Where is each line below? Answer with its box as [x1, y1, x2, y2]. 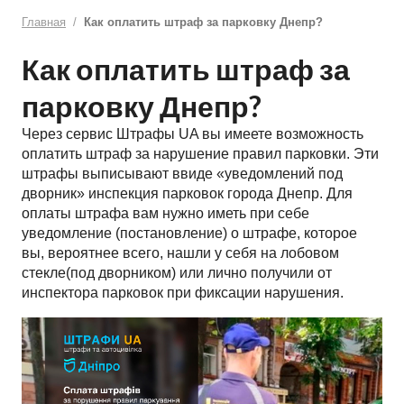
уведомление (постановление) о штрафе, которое [22, 225, 357, 242]
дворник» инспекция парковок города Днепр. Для [22, 186, 353, 202]
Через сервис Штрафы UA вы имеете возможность [22, 126, 363, 142]
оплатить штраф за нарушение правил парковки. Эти [22, 146, 379, 162]
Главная [22, 14, 66, 29]
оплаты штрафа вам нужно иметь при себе [22, 206, 309, 222]
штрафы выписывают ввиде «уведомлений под [22, 166, 343, 182]
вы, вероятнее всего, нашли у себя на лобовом [22, 245, 339, 262]
